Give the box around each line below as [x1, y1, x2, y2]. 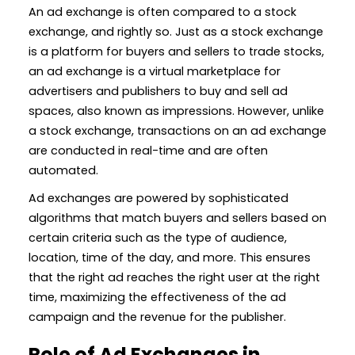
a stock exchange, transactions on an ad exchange [29, 122, 326, 139]
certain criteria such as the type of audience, [29, 229, 287, 246]
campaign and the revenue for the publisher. [29, 308, 286, 325]
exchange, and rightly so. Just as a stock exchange [29, 23, 323, 40]
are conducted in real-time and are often [29, 142, 268, 158]
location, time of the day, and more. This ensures [29, 249, 311, 265]
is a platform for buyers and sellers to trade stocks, [29, 43, 324, 59]
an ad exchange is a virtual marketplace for [29, 63, 281, 79]
